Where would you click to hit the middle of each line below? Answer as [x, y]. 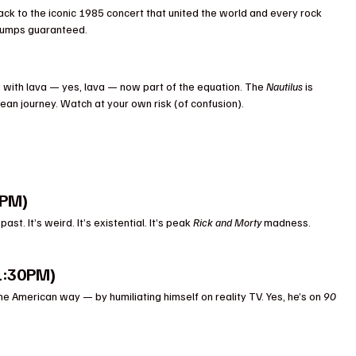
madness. [288, 222]
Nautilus [285, 86]
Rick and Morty [228, 222]
